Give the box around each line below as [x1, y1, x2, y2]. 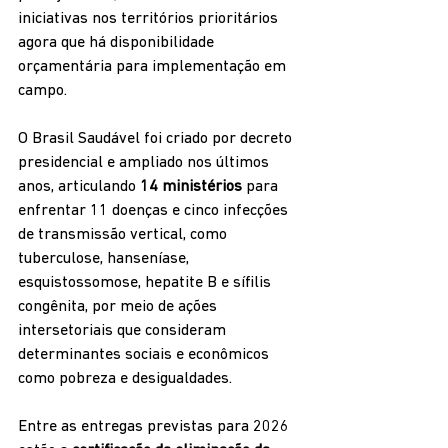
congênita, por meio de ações [18, 299, 221, 316]
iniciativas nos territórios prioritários [18, 11, 282, 28]
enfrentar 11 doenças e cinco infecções [18, 203, 292, 220]
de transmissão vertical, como [18, 227, 231, 244]
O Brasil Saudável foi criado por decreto [18, 131, 296, 148]
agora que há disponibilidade [18, 35, 218, 52]
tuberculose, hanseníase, [18, 251, 193, 268]
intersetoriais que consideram [18, 323, 230, 340]
